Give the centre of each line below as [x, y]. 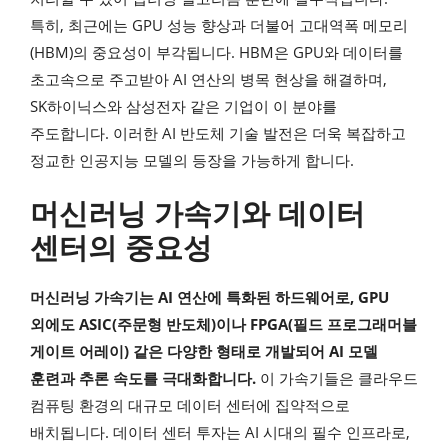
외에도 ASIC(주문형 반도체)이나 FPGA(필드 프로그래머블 [223, 324]
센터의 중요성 [121, 247]
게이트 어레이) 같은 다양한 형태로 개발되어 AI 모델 [204, 351]
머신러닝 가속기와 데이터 [197, 213]
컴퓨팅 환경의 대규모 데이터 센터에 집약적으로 [190, 405]
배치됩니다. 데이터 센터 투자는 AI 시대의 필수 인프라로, [220, 432]
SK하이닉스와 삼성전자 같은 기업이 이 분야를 [183, 105]
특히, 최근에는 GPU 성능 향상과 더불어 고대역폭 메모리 [219, 24]
